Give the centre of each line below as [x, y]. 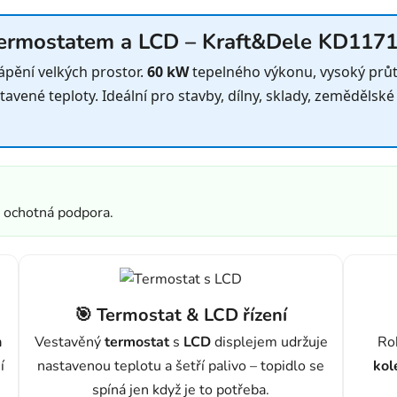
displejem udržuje [269, 343]
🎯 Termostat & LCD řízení [181, 315]
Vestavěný [69, 343]
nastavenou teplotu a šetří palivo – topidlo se [181, 366]
